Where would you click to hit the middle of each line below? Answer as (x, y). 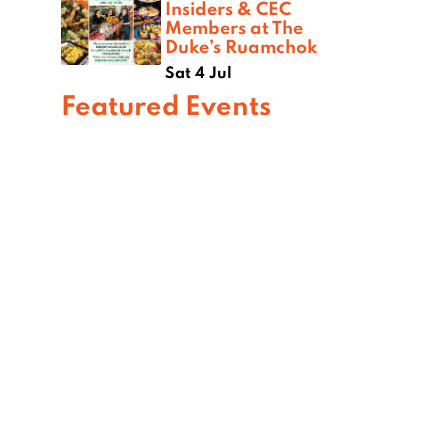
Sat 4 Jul (198, 72)
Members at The (234, 27)
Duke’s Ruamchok (241, 46)
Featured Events (166, 105)
